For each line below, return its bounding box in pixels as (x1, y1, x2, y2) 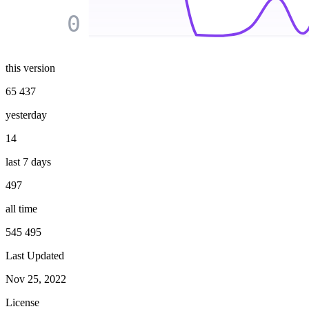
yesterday (6, 109, 47, 121)
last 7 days (6, 156, 51, 168)
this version (6, 62, 55, 74)
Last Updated (6, 250, 64, 262)
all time (6, 203, 37, 215)
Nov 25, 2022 (6, 273, 66, 286)
